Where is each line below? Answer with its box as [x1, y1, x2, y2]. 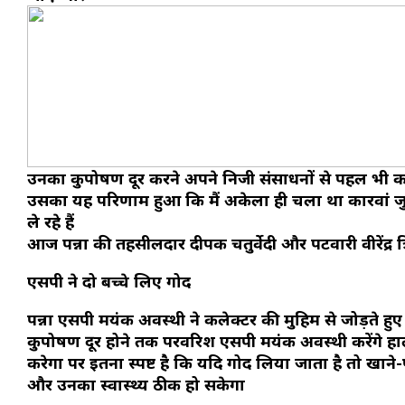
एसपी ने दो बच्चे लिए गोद [27, 270, 191, 293]
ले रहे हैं [27, 211, 74, 233]
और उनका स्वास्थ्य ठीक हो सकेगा [27, 373, 245, 396]
